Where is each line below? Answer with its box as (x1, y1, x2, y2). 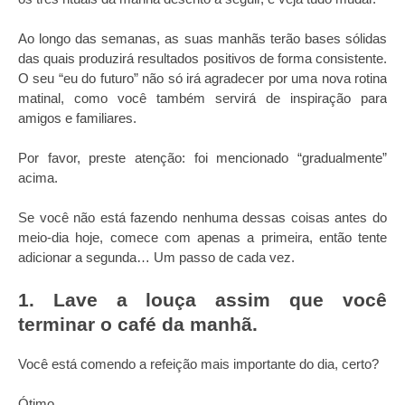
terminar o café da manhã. (18, 314, 258, 334)
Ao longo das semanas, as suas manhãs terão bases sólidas (18, 31, 387, 46)
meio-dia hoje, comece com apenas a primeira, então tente (18, 230, 387, 245)
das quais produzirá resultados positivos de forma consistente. (18, 51, 387, 66)
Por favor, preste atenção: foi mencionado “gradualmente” (18, 150, 387, 165)
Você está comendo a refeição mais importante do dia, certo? (18, 356, 379, 372)
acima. (18, 170, 58, 185)
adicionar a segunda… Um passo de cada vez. (18, 250, 295, 265)
